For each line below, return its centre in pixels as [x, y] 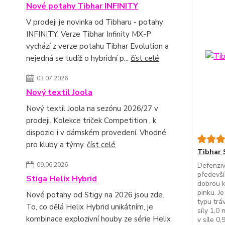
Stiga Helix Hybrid [62, 179]
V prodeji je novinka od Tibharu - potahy [95, 22]
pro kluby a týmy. [57, 144]
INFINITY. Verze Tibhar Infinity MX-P [89, 34]
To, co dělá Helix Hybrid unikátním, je [90, 207]
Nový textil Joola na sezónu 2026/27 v [92, 108]
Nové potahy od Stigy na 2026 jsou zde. [95, 195]
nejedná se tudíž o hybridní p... [78, 58]
